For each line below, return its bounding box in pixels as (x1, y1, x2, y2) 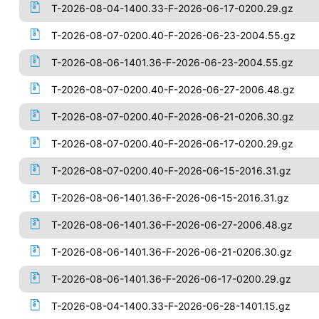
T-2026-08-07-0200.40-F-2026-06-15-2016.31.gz (51, 164, 291, 177)
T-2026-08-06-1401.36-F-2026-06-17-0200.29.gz (51, 273, 291, 285)
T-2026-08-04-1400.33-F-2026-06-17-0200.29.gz (51, 2, 293, 14)
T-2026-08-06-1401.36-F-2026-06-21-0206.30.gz (51, 246, 292, 258)
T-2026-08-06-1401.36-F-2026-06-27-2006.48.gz (51, 219, 293, 231)
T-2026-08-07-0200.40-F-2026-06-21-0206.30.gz (51, 110, 294, 122)
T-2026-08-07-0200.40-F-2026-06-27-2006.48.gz (51, 83, 295, 95)
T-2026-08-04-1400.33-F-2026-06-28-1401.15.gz (51, 300, 291, 312)
